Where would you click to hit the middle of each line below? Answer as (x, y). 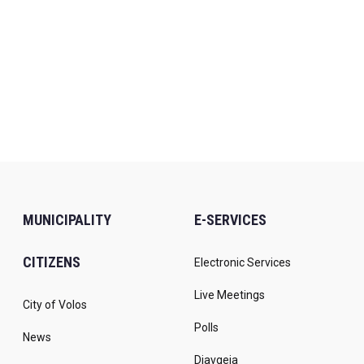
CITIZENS (52, 262)
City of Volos (55, 305)
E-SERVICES (230, 220)
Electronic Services (243, 263)
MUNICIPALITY (67, 220)
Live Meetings (230, 295)
